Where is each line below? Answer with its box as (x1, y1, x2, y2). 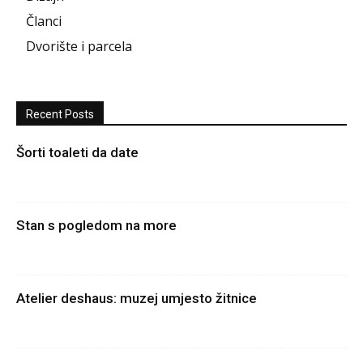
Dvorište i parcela (26, 37, 132, 56)
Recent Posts (26, 108, 94, 122)
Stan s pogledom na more (16, 217, 177, 234)
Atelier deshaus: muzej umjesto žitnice (16, 290, 257, 307)
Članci (26, 12, 62, 31)
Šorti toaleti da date (16, 144, 139, 161)
